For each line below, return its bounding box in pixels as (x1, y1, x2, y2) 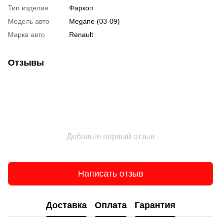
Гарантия (134, 200, 176, 210)
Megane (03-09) (69, 17, 120, 26)
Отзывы (8, 58, 44, 68)
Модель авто (8, 17, 49, 26)
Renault (69, 31, 93, 39)
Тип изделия (8, 4, 48, 12)
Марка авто (8, 31, 45, 39)
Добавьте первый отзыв (66, 132, 155, 141)
